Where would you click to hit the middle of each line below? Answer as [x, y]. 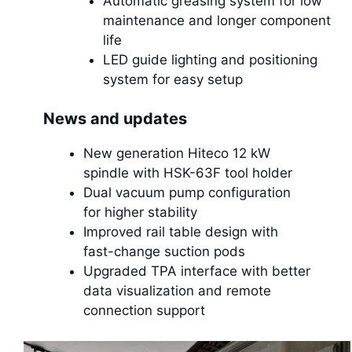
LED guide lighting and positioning [210, 59]
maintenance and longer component [217, 20]
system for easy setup [173, 79]
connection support [144, 311]
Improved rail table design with [181, 232]
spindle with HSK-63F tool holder [188, 173]
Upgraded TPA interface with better [197, 271]
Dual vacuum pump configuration [187, 193]
